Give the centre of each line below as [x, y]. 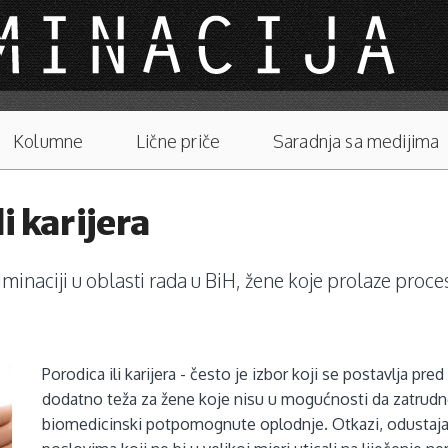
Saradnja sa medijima [356, 141]
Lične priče [178, 141]
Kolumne [48, 141]
